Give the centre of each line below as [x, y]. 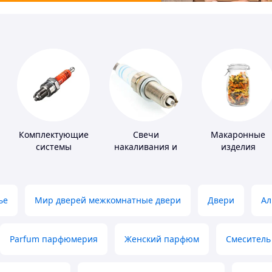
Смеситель [248, 239]
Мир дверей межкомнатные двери [108, 200]
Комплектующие [53, 135]
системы [53, 147]
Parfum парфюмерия [54, 239]
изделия [238, 147]
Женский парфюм [162, 239]
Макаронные [238, 135]
